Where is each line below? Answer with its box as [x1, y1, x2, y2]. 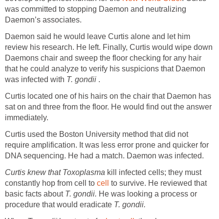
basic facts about [5, 189, 65, 198]
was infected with [5, 75, 66, 84]
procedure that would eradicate [5, 200, 112, 209]
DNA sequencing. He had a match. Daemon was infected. [5, 151, 204, 160]
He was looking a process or [99, 189, 197, 198]
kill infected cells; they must [107, 168, 201, 176]
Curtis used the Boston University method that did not [5, 130, 188, 138]
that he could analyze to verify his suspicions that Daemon [5, 64, 205, 73]
